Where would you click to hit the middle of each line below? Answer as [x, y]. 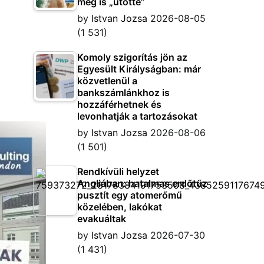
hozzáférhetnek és [119, 104]
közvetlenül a [107, 81]
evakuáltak [102, 219]
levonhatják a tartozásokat [137, 116]
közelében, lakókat [120, 207]
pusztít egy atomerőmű [130, 195]
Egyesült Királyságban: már [139, 69]
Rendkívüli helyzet [118, 171]
